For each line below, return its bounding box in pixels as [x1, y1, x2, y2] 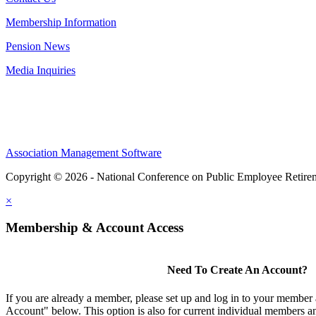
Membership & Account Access [6, 220, 183, 236]
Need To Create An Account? [166, 264, 308, 276]
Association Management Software [6, 146, 162, 159]
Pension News [6, 39, 70, 52]
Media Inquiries [6, 63, 75, 76]
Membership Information [6, 16, 116, 28]
